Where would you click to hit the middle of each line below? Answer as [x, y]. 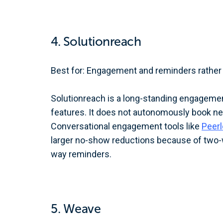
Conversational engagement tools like [126, 126]
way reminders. [81, 154]
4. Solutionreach [96, 42]
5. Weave [76, 209]
